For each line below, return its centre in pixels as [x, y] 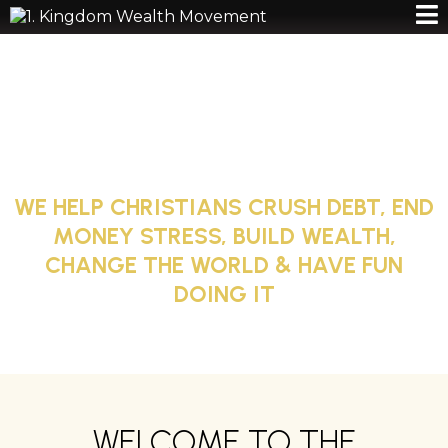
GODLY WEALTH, [224, 122]
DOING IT [224, 294]
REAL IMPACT [224, 167]
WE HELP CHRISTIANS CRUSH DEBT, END [224, 207]
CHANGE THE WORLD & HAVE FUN [224, 265]
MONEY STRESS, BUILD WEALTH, [224, 236]
